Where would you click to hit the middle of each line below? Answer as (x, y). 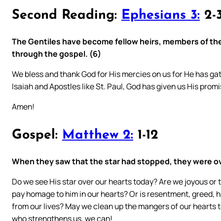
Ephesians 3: (161, 16)
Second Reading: (67, 16)
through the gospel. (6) (56, 54)
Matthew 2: (98, 136)
